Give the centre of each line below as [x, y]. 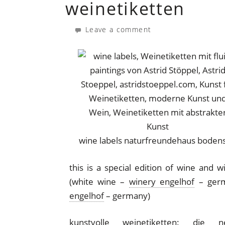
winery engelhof [162, 181]
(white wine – [99, 181]
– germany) [127, 195]
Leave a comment [117, 29]
